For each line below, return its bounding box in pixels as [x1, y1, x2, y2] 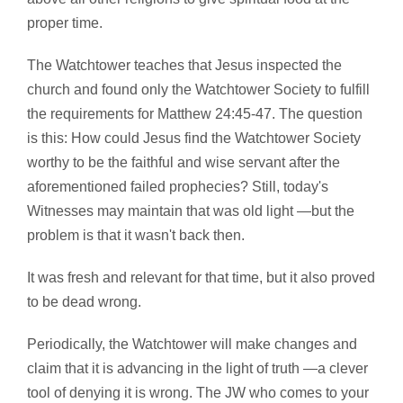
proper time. [27, 15, 103, 31]
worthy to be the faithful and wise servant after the [27, 155, 340, 171]
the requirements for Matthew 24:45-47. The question [27, 106, 363, 122]
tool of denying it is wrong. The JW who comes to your [27, 385, 369, 401]
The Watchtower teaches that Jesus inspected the [27, 58, 342, 74]
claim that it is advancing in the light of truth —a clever [27, 361, 368, 377]
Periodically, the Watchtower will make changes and [27, 336, 357, 353]
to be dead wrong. [27, 294, 141, 310]
